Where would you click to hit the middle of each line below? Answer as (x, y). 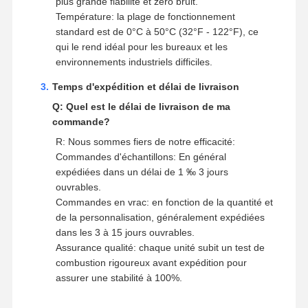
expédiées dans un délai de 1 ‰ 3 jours (142, 172)
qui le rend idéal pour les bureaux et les (141, 46)
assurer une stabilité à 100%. (119, 277)
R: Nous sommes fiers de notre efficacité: (145, 141)
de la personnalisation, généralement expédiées (160, 217)
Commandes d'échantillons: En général (141, 156)
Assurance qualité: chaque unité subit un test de (160, 247)
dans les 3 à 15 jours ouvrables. (125, 232)
